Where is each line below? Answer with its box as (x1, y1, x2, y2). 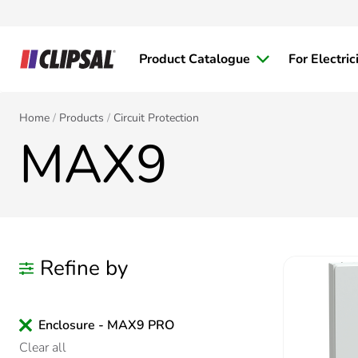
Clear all (19, 339, 66, 356)
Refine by (40, 254, 128, 282)
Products (59, 110, 104, 125)
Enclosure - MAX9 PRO (38, 316, 174, 334)
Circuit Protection (113, 110, 199, 125)
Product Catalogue (139, 50, 250, 68)
